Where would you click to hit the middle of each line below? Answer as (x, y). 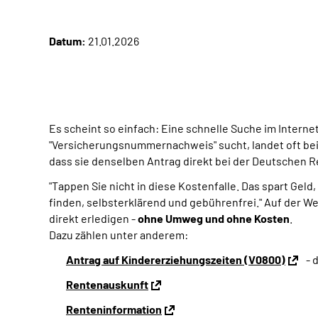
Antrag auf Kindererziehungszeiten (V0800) (176, 259)
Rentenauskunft (107, 284)
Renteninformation (114, 309)
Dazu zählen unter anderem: (119, 235)
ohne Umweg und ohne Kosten (214, 218)
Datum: (67, 41)
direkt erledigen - (93, 218)
